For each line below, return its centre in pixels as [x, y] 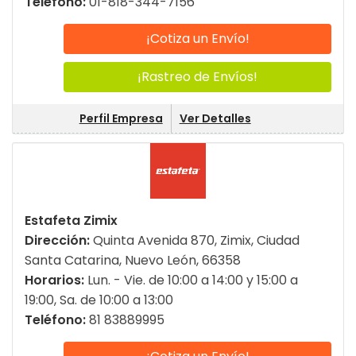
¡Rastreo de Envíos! [197, 77]
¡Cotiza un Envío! [197, 39]
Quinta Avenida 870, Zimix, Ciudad [196, 241]
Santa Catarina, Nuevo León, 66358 [133, 261]
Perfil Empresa [121, 119]
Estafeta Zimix [71, 221]
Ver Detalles [215, 119]
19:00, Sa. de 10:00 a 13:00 [99, 300]
